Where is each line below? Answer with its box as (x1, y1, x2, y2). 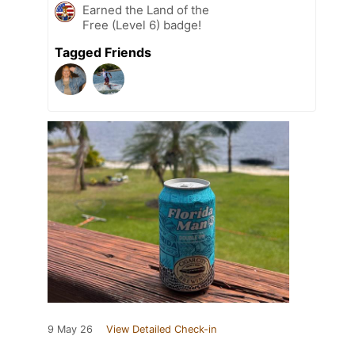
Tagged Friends (55, 44, 151, 60)
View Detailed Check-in (106, 323, 216, 335)
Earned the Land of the (82, 2, 209, 17)
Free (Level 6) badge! (82, 17, 201, 32)
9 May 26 (48, 323, 93, 335)
